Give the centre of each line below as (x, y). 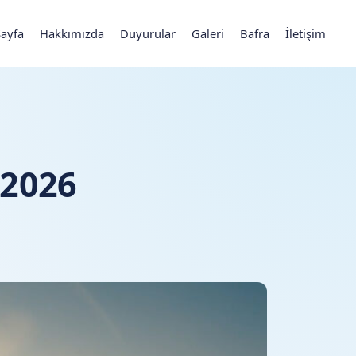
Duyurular (148, 33)
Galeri (208, 33)
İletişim (306, 33)
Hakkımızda (72, 33)
